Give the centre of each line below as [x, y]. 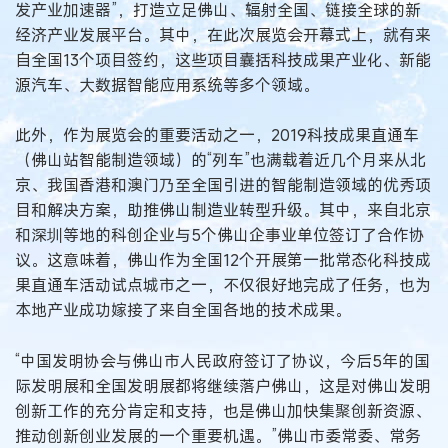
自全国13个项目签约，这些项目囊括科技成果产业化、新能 [223, 59]
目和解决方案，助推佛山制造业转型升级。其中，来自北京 [223, 210]
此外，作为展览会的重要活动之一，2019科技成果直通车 [217, 135]
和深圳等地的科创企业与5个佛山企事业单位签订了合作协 [220, 235]
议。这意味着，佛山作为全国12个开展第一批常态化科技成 [223, 260]
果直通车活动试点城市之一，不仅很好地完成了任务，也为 [223, 285]
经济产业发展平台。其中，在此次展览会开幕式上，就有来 [223, 34]
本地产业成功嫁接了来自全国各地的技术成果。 [183, 310]
